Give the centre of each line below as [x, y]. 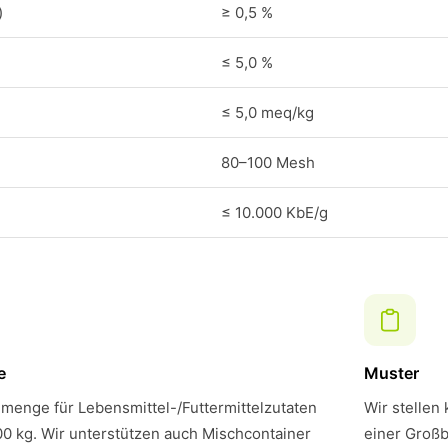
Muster [391, 373]
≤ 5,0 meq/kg [267, 112]
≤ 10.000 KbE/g [274, 212]
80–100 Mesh [268, 162]
